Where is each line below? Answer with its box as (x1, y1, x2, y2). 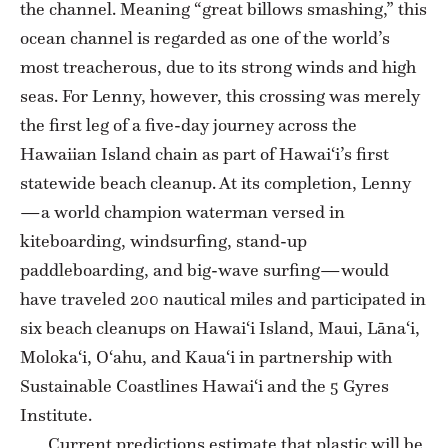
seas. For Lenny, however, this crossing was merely (20, 84, 420, 107)
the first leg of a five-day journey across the (20, 113, 357, 136)
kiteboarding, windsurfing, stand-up (20, 229, 307, 252)
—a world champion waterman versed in (20, 200, 345, 223)
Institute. (20, 403, 92, 426)
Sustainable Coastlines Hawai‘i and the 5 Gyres (20, 374, 389, 397)
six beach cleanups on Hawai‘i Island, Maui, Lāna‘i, (20, 316, 420, 339)
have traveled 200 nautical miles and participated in (20, 287, 426, 310)
